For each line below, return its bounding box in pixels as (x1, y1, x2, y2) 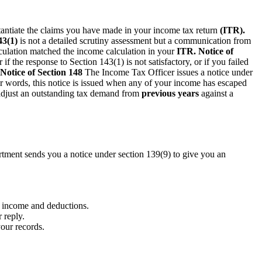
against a (199, 88, 233, 98)
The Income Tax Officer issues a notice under (82, 67, 253, 77)
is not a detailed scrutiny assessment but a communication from (18, 35, 251, 46)
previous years (142, 88, 199, 98)
